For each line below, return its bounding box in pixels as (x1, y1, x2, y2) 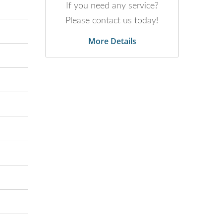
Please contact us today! (65, 16, 159, 25)
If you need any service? (65, 1, 159, 10)
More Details (88, 35, 136, 47)
